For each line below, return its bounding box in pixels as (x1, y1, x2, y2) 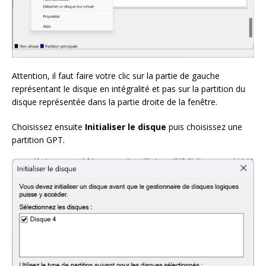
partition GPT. (12, 134, 65, 145)
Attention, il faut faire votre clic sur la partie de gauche (12, 69, 220, 81)
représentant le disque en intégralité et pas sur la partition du (12, 83, 245, 94)
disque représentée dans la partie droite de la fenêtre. (12, 96, 217, 107)
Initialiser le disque (85, 121, 166, 132)
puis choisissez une (166, 121, 242, 132)
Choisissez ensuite (12, 121, 85, 132)
